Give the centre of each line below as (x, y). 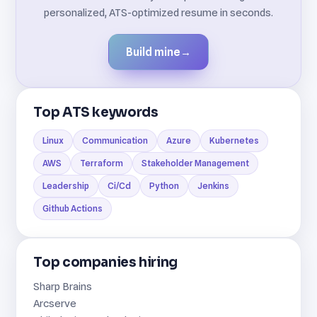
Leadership (66, 186)
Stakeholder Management (196, 163)
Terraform (102, 163)
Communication (115, 141)
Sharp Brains (63, 287)
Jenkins (214, 186)
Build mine (153, 52)
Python (165, 186)
